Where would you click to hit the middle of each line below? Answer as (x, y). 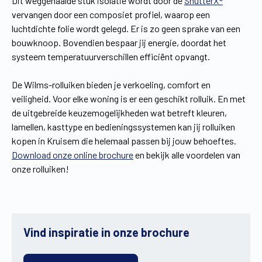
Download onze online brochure (73, 155)
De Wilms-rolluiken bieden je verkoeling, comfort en (111, 85)
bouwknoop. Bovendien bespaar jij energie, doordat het (119, 42)
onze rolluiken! (40, 169)
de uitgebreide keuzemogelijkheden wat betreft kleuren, (119, 113)
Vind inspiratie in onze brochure (106, 232)
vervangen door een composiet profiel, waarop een (111, 14)
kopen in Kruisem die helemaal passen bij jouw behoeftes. (124, 141)
